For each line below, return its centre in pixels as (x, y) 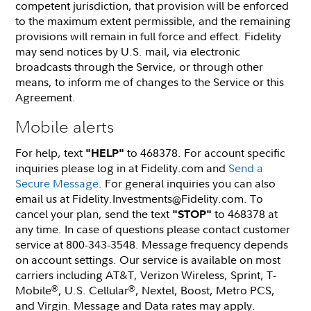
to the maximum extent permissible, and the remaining (153, 20)
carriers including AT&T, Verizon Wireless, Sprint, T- (146, 275)
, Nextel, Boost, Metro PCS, (205, 290)
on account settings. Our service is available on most (148, 259)
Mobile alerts (65, 126)
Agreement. (46, 97)
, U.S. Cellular (94, 290)
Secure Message (57, 183)
